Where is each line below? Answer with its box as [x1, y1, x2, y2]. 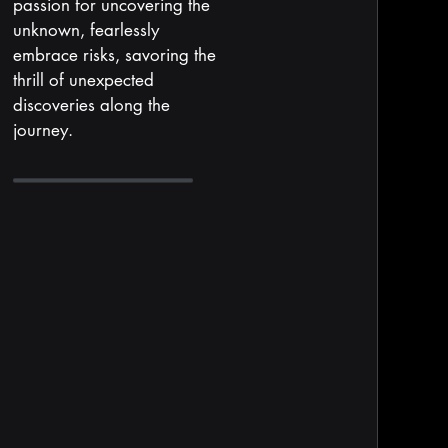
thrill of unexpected [12, 69, 154, 91]
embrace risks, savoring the [12, 44, 216, 66]
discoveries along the [12, 94, 170, 116]
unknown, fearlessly [12, 19, 159, 41]
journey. [12, 119, 73, 141]
